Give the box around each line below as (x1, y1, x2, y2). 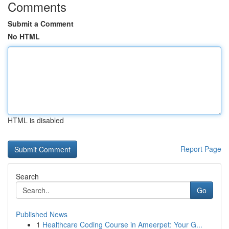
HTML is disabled (8, 115, 64, 125)
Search (16, 171, 39, 181)
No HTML (8, 31, 40, 41)
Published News (16, 209, 67, 219)
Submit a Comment (8, 18, 74, 29)
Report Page (180, 144, 221, 154)
